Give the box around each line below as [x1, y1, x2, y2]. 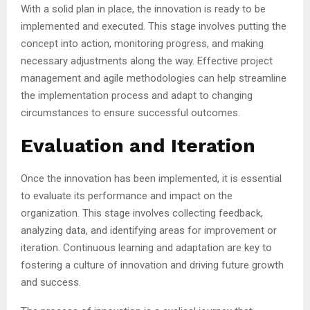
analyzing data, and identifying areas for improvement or [21, 224, 277, 237]
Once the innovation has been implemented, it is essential [21, 172, 282, 185]
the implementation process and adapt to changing [21, 89, 253, 102]
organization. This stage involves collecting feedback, [21, 206, 263, 219]
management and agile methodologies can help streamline [21, 71, 286, 84]
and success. [21, 275, 81, 289]
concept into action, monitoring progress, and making [21, 37, 264, 50]
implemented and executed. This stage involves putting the [21, 19, 286, 33]
